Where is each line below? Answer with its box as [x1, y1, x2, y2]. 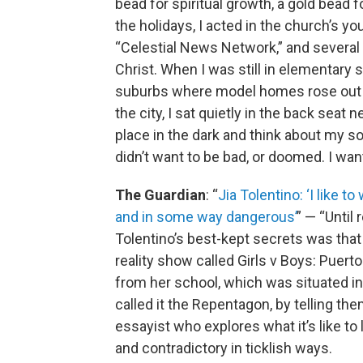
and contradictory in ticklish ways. [115, 340, 332, 357]
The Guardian [115, 186, 206, 204]
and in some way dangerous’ [115, 208, 297, 226]
